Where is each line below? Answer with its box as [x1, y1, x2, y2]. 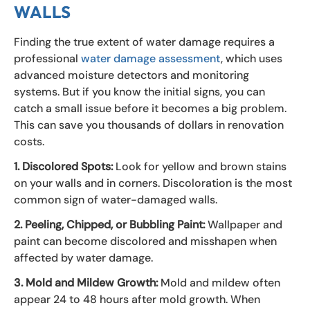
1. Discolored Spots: [14, 158, 116, 174]
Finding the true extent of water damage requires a [14, 34, 275, 49]
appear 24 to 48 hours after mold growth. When [14, 291, 260, 307]
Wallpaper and [208, 217, 282, 232]
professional [14, 51, 81, 66]
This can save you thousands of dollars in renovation [14, 117, 284, 132]
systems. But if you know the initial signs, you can [14, 84, 265, 99]
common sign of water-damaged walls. [14, 192, 220, 207]
